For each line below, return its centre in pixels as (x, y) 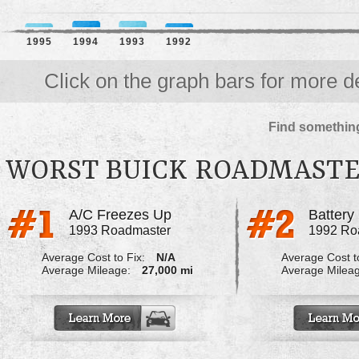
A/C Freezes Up (120, 215)
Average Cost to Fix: (93, 258)
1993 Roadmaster (119, 231)
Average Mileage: (86, 270)
